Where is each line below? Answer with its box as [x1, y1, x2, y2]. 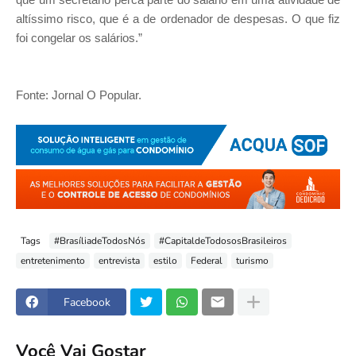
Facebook [64, 294, 110, 310]
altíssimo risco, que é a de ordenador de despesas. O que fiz [16, 12, 340, 26]
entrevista [99, 253, 140, 267]
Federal [191, 253, 222, 267]
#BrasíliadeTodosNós [54, 234, 145, 247]
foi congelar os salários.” [16, 31, 142, 45]
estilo [153, 253, 177, 267]
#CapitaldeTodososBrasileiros [159, 234, 287, 247]
